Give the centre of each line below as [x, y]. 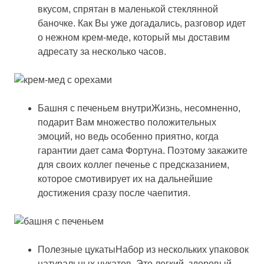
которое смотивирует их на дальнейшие [125, 179]
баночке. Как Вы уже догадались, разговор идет [142, 24]
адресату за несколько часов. [102, 52]
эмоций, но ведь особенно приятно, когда [128, 137]
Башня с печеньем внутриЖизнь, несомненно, [139, 108]
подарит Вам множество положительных [127, 123]
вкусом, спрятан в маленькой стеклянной [128, 9]
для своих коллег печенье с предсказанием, [133, 165]
